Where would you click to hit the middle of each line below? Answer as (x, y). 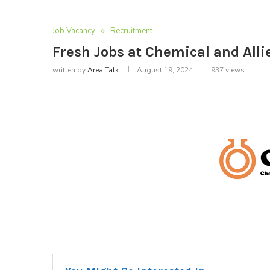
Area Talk (103, 70)
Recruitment (131, 31)
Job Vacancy (74, 31)
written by (70, 70)
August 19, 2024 (165, 70)
